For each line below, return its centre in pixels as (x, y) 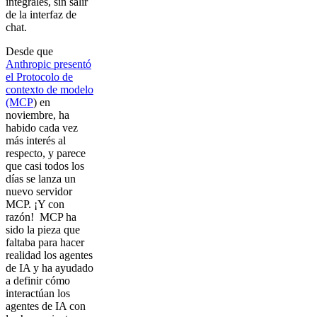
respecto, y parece (46, 153)
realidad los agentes (49, 255)
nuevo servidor (39, 191)
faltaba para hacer (45, 242)
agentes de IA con (46, 306)
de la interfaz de (41, 15)
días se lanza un (41, 179)
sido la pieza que (43, 230)
